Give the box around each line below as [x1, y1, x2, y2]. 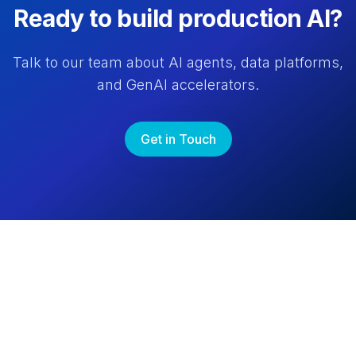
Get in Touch [140, 131, 216, 148]
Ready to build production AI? [14, 4, 342, 33]
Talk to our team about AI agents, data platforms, [13, 54, 343, 72]
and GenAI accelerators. [97, 76, 259, 94]
